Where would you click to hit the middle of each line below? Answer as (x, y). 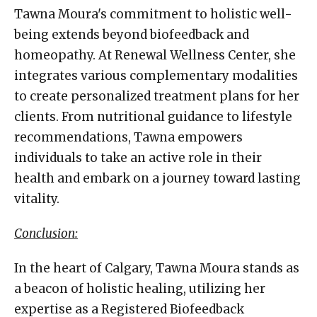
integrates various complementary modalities (156, 75)
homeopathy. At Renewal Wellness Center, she (155, 55)
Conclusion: (46, 233)
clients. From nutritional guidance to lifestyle (153, 116)
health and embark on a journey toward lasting (157, 178)
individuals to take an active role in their (138, 157)
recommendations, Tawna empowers (128, 137)
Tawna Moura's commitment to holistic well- (153, 14)
